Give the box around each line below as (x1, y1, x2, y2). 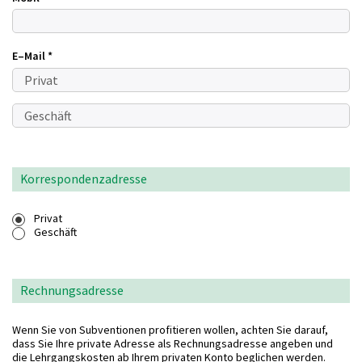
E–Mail (12, 48, 48, 64)
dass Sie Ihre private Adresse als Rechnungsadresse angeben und (12, 336, 333, 351)
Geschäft (34, 225, 79, 239)
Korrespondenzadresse (20, 171, 147, 187)
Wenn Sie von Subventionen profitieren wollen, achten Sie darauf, (12, 322, 328, 337)
